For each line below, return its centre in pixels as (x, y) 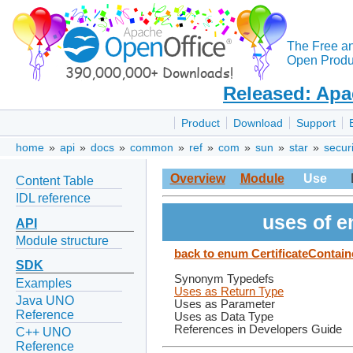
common (152, 148)
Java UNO (45, 300)
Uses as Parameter (225, 305)
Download (258, 123)
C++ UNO (43, 333)
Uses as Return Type (229, 292)
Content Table (55, 180)
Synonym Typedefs (224, 279)
